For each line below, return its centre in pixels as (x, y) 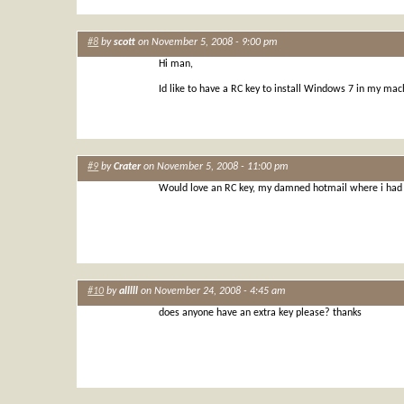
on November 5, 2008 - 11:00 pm (215, 167)
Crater (128, 167)
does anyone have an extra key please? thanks (260, 312)
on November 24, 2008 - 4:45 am (212, 292)
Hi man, (175, 64)
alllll (129, 292)
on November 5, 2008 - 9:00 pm (207, 43)
